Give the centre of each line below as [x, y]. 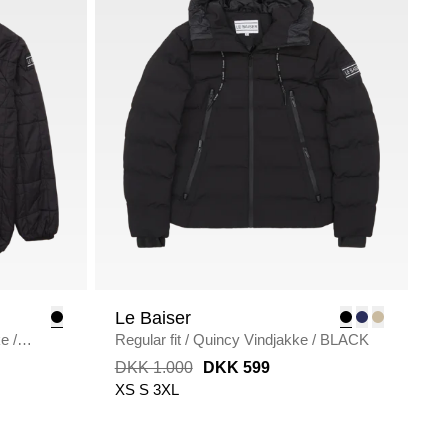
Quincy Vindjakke [250, 339]
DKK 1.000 [153, 367]
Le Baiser [152, 318]
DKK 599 [236, 367]
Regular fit [147, 339]
